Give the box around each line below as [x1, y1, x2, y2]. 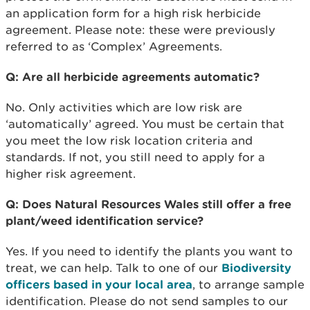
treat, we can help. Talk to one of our [6, 261, 221, 275]
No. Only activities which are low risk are [6, 100, 242, 114]
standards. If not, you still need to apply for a [6, 150, 265, 164]
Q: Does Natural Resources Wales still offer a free [6, 197, 291, 210]
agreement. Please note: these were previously [6, 23, 275, 37]
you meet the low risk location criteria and [6, 134, 253, 147]
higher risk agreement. [6, 167, 136, 181]
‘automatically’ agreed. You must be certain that [6, 117, 284, 131]
